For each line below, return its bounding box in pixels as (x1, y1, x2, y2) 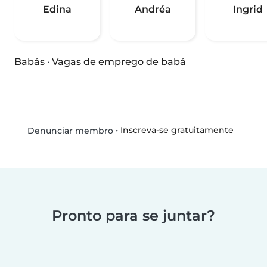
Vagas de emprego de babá (52, 56, 186, 68)
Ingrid (233, 4, 263, 15)
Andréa (134, 4, 171, 15)
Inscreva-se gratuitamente (120, 125, 234, 136)
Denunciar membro (24, 125, 113, 136)
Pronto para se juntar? (52, 207, 215, 225)
